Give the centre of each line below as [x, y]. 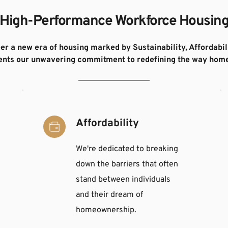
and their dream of [109, 195]
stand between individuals [123, 179]
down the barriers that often [127, 164]
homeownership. [106, 210]
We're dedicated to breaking [127, 149]
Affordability [107, 123]
